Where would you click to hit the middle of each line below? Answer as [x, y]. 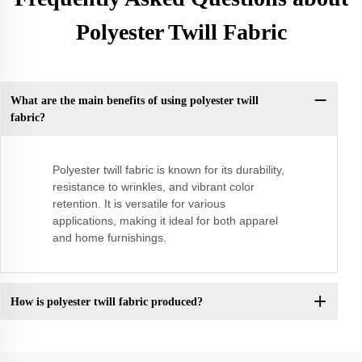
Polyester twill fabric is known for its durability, [168, 170]
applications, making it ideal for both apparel [165, 221]
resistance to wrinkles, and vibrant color [154, 187]
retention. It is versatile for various [139, 204]
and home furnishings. [109, 238]
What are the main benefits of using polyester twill [134, 100]
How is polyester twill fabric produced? [106, 301]
